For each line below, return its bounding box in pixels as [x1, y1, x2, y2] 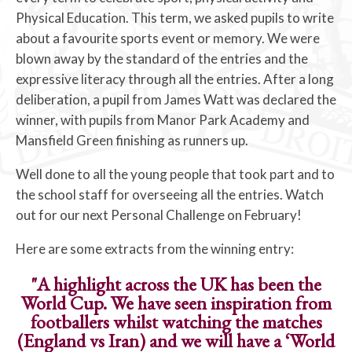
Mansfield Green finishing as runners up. [16, 132, 248, 149]
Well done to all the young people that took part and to [16, 166, 335, 183]
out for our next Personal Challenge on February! [16, 207, 302, 224]
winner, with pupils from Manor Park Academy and [16, 112, 310, 129]
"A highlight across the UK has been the [31, 272, 321, 297]
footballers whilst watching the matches [30, 310, 322, 335]
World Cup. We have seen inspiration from [20, 291, 332, 316]
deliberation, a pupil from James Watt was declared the [16, 91, 336, 108]
